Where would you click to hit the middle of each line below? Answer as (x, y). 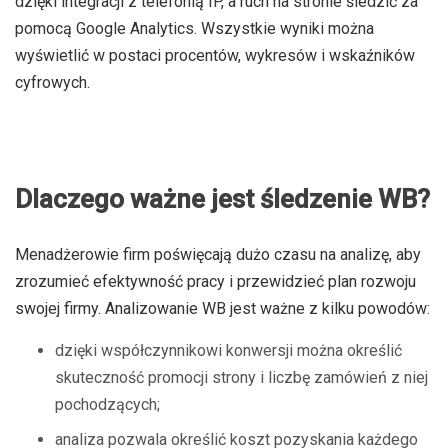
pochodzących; (107, 404)
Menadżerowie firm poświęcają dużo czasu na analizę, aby (218, 254)
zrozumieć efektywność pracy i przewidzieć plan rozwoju (215, 281)
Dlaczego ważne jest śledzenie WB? (222, 199)
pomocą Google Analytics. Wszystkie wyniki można (194, 28)
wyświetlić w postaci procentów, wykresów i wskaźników (215, 55)
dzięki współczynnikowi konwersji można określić (228, 350)
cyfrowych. (52, 82)
